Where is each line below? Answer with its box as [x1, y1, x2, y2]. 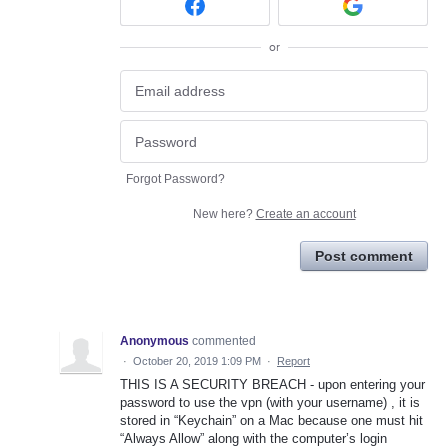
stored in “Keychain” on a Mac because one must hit [120, 412, 423, 428]
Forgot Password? [126, 171, 225, 186]
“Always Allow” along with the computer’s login [120, 430, 387, 446]
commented [192, 333, 256, 348]
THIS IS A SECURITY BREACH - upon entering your [120, 376, 425, 392]
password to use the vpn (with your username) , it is [120, 394, 420, 410]
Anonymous [120, 333, 189, 348]
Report [277, 354, 310, 367]
